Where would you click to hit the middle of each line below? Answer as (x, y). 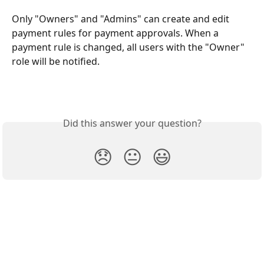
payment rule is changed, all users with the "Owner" (129, 47)
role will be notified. (56, 61)
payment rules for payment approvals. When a (116, 33)
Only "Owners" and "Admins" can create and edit (122, 19)
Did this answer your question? (132, 123)
